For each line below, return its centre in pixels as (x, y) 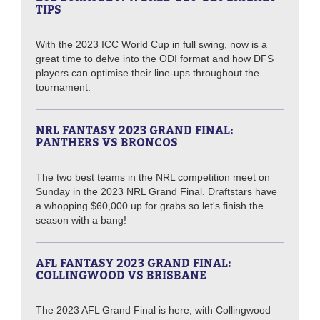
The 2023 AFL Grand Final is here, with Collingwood (153, 310)
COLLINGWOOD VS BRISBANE (121, 275)
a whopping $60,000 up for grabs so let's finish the (150, 206)
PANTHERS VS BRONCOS (107, 142)
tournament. (63, 87)
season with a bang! (81, 220)
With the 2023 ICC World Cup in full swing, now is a (151, 45)
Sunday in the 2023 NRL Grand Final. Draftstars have (156, 192)
